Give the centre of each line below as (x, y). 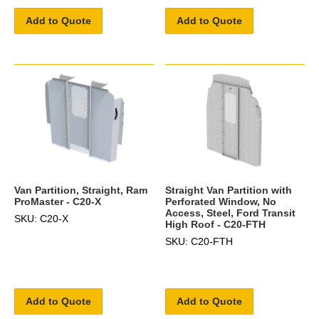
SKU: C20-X (41, 218)
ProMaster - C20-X (58, 201)
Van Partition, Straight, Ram (81, 190)
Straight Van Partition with (229, 190)
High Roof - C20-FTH (216, 224)
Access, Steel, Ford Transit (231, 213)
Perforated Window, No (221, 201)
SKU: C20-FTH (199, 241)
